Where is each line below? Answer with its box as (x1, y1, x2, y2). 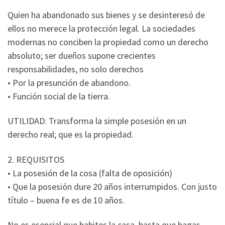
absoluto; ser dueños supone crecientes (8, 49, 156, 61)
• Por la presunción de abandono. (8, 76, 131, 88)
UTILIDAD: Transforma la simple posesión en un (8, 115, 186, 127)
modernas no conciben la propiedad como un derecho (8, 36, 208, 48)
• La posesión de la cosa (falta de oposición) (8, 167, 172, 179)
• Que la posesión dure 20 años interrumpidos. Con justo (8, 180, 217, 192)
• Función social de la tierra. (8, 90, 110, 102)
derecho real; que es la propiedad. (8, 129, 134, 141)
